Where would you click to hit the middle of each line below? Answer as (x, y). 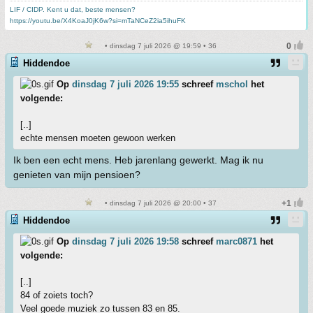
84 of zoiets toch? (57, 295)
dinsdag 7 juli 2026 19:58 (125, 241)
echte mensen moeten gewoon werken (98, 138)
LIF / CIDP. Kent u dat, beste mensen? (73, 9)
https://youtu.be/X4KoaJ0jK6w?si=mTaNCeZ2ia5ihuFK (98, 21)
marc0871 (236, 241)
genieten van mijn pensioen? (77, 175)
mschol (232, 84)
